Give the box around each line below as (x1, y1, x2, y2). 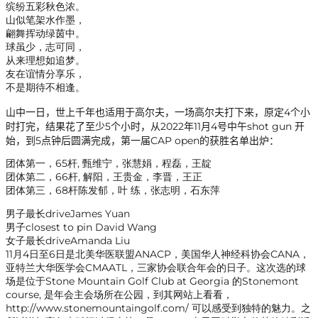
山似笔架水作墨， (6, 13, 85, 27)
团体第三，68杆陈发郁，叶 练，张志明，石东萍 (6, 184, 220, 197)
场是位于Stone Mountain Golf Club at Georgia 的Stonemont (6, 275, 299, 288)
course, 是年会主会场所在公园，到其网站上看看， (6, 288, 233, 302)
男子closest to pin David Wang (6, 221, 157, 234)
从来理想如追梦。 (6, 54, 85, 67)
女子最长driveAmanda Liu (6, 234, 130, 248)
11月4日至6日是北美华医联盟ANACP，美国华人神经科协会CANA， (6, 248, 309, 261)
